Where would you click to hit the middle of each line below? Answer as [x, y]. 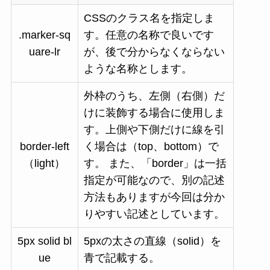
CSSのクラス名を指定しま [149, 18]
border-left [44, 146]
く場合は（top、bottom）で [151, 146]
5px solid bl [44, 241]
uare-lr [44, 52]
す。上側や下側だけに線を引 [154, 129]
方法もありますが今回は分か [154, 197]
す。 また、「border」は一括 [155, 163]
